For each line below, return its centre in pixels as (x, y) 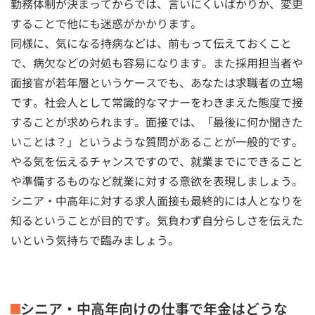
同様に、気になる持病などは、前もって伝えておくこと (151, 43)
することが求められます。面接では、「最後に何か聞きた (157, 121)
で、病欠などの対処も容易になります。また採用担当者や (157, 62)
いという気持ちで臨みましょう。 (95, 239)
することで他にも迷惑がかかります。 (106, 23)
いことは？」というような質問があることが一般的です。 (157, 141)
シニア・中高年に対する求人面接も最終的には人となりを (157, 200)
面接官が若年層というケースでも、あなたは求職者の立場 (157, 82)
